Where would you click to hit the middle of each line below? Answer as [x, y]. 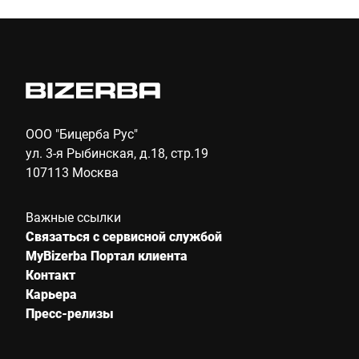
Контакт [50, 274]
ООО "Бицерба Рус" [82, 133]
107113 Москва [72, 172]
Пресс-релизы [70, 313]
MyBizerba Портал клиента [107, 255]
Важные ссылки [73, 217]
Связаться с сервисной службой [124, 236]
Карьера [51, 294]
